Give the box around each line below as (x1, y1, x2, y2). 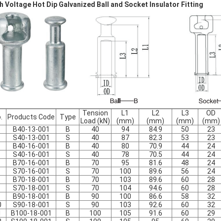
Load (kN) (80, 117, 110, 125)
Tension (82, 109, 108, 117)
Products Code (7, 113, 55, 121)
